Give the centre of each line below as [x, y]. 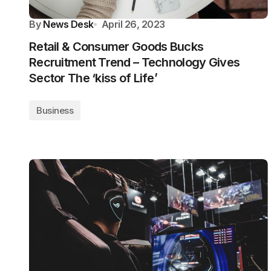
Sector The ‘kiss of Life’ [93, 78]
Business [55, 110]
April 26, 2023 [133, 24]
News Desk [68, 24]
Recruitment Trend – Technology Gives [135, 62]
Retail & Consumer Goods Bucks [116, 47]
